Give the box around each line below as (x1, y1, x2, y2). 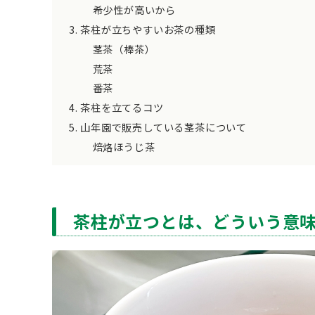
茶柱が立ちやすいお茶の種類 (80, 21, 216, 37)
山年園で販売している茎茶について (80, 120, 247, 135)
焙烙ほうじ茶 (92, 139, 155, 155)
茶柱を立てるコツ (80, 100, 164, 115)
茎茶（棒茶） (92, 41, 155, 56)
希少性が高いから (92, 1, 176, 17)
